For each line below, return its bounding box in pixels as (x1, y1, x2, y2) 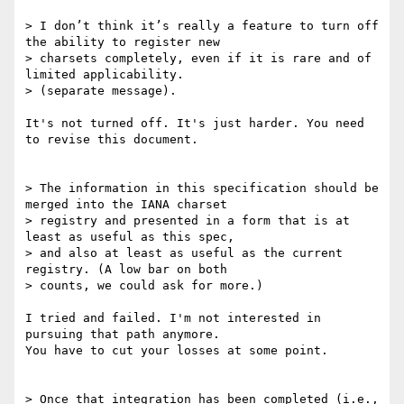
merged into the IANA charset (25, 197, 227, 212)
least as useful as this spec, (25, 230, 234, 244)
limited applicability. (25, 68, 184, 82)
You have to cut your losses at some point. (25, 344, 328, 358)
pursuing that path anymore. (25, 327, 220, 342)
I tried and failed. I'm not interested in (25, 311, 321, 326)
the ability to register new (25, 35, 220, 50)
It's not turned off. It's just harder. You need (25, 116, 364, 131)
